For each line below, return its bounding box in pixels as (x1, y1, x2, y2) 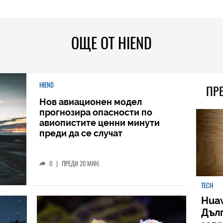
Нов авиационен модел (39, 97, 142, 107)
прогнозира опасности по (39, 107, 152, 117)
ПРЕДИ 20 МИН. (62, 159, 100, 168)
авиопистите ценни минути (39, 117, 160, 128)
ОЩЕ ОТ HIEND (71, 33, 152, 53)
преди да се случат (39, 128, 122, 138)
